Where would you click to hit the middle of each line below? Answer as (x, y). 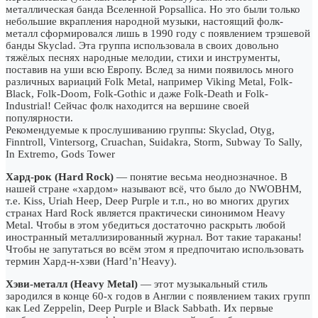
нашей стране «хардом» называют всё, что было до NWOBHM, (154, 188)
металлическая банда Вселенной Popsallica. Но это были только (153, 9)
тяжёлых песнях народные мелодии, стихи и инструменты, (143, 57)
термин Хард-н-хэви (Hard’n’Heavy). (91, 261)
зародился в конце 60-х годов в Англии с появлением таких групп (158, 296)
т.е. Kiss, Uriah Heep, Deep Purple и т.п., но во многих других (148, 201)
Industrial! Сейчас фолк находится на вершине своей (127, 105)
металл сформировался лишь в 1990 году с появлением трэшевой (158, 33)
